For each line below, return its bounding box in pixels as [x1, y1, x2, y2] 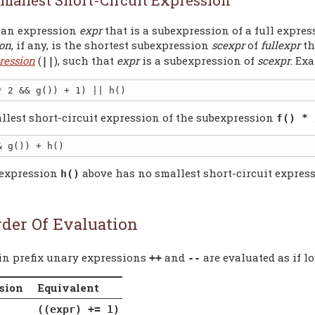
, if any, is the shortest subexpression [11, 38, 212, 52]
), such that [54, 53, 117, 67]
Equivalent [37, 280, 99, 295]
